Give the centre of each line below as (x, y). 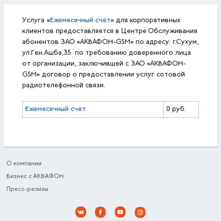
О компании (24, 164)
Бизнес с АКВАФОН (35, 177)
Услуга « (36, 21)
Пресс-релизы (28, 190)
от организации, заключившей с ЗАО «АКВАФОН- (104, 64)
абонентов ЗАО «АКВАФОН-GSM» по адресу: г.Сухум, (110, 42)
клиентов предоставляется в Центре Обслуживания (110, 32)
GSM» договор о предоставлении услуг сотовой (103, 75)
